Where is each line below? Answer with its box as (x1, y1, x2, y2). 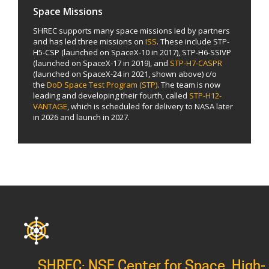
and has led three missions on (33, 36, 145, 47)
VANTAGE (33, 101, 67, 112)
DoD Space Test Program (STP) (47, 79, 157, 91)
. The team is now (157, 79, 220, 91)
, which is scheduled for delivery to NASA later (67, 101, 233, 112)
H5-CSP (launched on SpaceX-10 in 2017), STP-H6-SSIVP (33, 47, 231, 58)
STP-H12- (189, 90, 222, 101)
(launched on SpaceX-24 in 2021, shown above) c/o (33, 68, 217, 80)
